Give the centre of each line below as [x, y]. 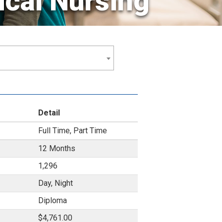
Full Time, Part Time [73, 131]
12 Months [57, 148]
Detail [49, 113]
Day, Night [55, 183]
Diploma [53, 200]
